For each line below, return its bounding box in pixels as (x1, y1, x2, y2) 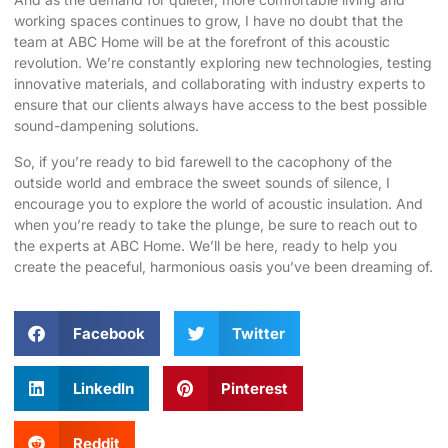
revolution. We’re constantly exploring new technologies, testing (14, 54, 432, 72)
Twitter (232, 324, 285, 344)
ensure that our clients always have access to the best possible (14, 96, 427, 114)
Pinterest (221, 379, 288, 399)
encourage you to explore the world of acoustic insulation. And (14, 194, 423, 212)
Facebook (72, 324, 145, 344)
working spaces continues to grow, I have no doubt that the (14, 12, 403, 30)
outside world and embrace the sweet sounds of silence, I (14, 173, 390, 191)
